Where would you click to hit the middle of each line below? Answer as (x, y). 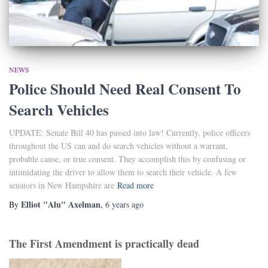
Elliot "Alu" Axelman (61, 204)
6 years (117, 204)
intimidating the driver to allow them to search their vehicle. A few (123, 172)
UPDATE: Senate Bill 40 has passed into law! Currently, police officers (130, 132)
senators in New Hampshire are (62, 185)
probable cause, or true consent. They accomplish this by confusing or (127, 159)
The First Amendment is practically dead (104, 243)
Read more (135, 185)
